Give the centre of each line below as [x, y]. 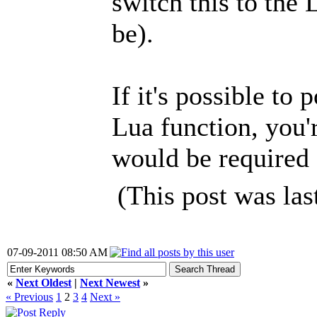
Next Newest [110, 283]
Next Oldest [44, 283]
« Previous [29, 297]
